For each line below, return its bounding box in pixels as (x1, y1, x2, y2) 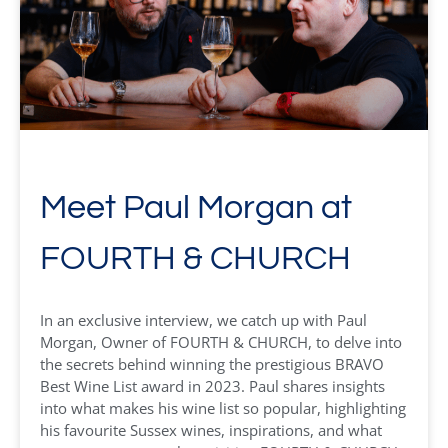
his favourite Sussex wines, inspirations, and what (40, 420, 382, 440)
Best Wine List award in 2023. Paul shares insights (40, 376, 385, 396)
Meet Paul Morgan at (40, 190, 352, 225)
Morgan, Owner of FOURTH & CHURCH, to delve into (40, 332, 402, 352)
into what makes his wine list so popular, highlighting (40, 398, 406, 418)
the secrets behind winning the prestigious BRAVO (40, 354, 384, 374)
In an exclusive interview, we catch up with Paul (40, 310, 367, 330)
